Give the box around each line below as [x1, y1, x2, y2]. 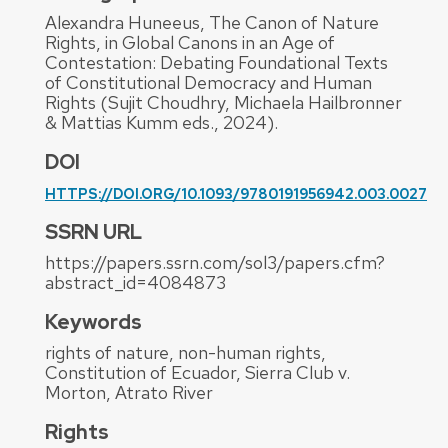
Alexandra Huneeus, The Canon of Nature [45, 11, 379, 35]
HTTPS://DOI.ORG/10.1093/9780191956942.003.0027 [45, 185, 427, 204]
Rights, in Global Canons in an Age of [45, 31, 335, 55]
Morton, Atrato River [45, 381, 213, 405]
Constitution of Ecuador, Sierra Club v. [45, 361, 350, 385]
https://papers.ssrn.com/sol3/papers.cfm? [45, 251, 385, 275]
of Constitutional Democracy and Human [45, 71, 372, 95]
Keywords [45, 309, 142, 336]
